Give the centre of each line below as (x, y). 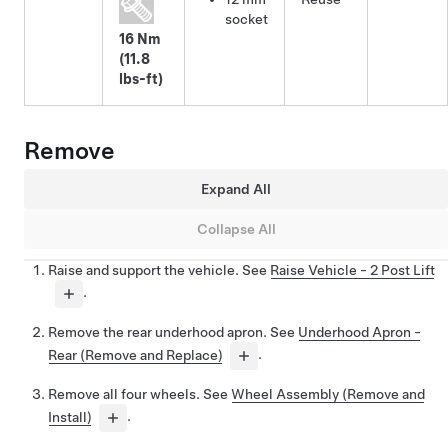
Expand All (236, 188)
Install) (70, 416)
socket (246, 18)
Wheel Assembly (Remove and (328, 394)
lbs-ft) (141, 78)
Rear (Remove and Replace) (135, 354)
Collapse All (236, 228)
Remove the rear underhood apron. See (173, 332)
